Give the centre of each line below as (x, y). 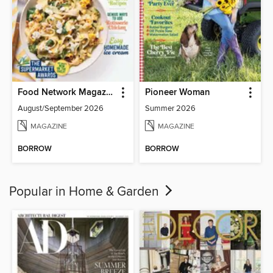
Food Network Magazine (110, 93)
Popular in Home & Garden (86, 192)
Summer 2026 (170, 109)
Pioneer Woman (178, 93)
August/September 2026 (61, 109)
